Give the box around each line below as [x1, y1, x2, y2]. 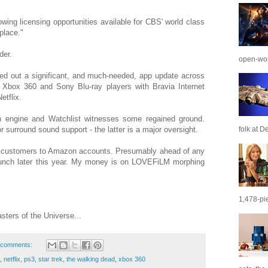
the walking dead [66, 255, 115, 263]
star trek [38, 255, 63, 263]
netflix [4, 255, 20, 263]
